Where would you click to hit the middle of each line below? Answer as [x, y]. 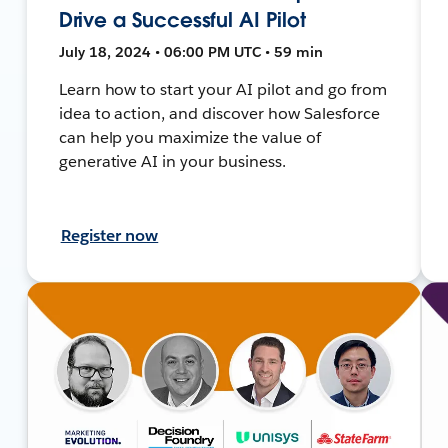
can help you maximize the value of [189, 137]
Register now [109, 235]
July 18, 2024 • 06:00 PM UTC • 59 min [190, 51]
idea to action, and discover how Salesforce [219, 113]
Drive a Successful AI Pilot [182, 19]
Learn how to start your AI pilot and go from [222, 89]
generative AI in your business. [172, 161]
